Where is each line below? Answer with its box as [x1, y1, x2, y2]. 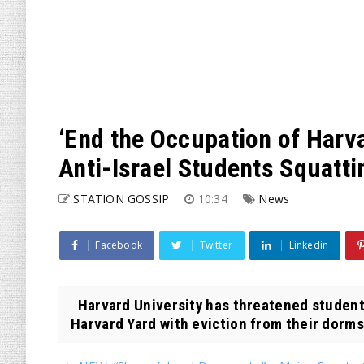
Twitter [199, 238, 233, 252]
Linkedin [288, 238, 329, 252]
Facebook [95, 238, 143, 252]
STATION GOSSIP [73, 191, 170, 206]
